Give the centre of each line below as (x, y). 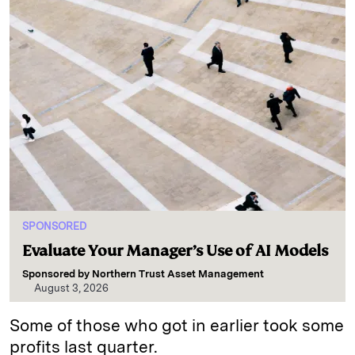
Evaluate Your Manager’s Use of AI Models (175, 251)
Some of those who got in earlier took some (177, 326)
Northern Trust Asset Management (178, 274)
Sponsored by (57, 274)
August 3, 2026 (71, 288)
